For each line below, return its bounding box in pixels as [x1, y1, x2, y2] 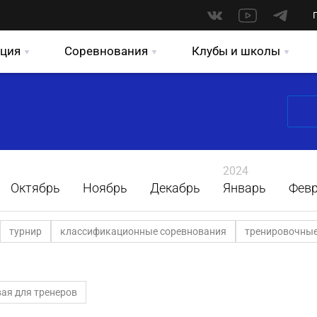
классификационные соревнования [60, 226, 226, 237]
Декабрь [150, 180, 200, 195]
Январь [223, 180, 266, 195]
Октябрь [11, 180, 60, 195]
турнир [9, 226, 42, 237]
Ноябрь [83, 180, 127, 195]
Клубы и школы [192, 44, 280, 58]
